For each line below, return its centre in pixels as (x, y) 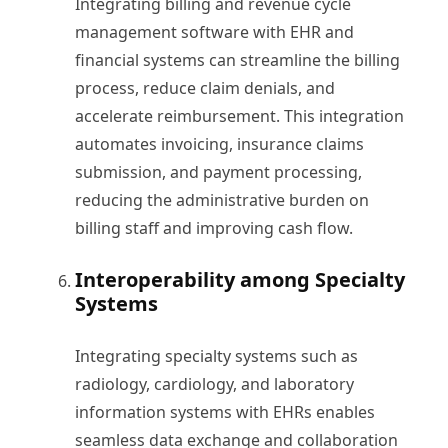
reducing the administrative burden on (222, 199)
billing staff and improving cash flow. (214, 227)
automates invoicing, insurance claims (219, 143)
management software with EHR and (214, 31)
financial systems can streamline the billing (237, 59)
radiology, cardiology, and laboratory (214, 383)
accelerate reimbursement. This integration (239, 115)
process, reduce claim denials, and (205, 87)
